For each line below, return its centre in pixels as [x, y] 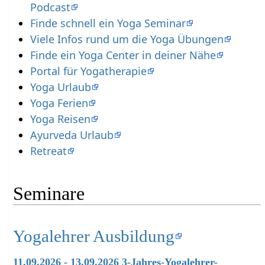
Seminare [49, 194]
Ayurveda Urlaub [72, 135]
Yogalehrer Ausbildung [94, 236]
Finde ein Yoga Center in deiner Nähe [123, 55]
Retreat [48, 151]
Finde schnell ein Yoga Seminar [108, 23]
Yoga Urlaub [60, 87]
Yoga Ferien [59, 103]
